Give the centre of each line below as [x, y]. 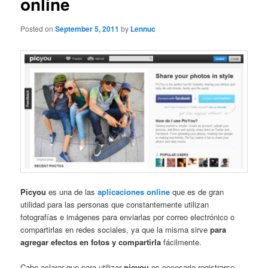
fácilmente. [182, 242]
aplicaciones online [134, 192]
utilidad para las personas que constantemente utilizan [115, 205]
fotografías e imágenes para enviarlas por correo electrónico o [128, 217]
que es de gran [197, 192]
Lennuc [143, 29]
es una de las [72, 192]
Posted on [38, 29]
